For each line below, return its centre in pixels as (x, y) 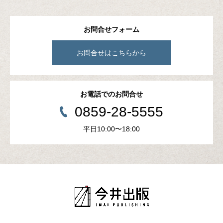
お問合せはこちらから (111, 53)
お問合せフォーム (111, 29)
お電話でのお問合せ (111, 94)
